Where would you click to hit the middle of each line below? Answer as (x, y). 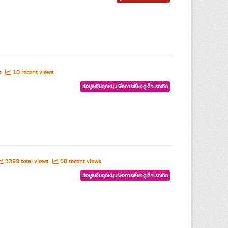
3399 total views (26, 162)
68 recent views (79, 162)
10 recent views (32, 73)
